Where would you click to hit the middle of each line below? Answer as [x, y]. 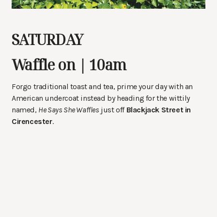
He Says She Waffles [69, 110]
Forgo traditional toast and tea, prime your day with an [102, 87]
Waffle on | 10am [69, 65]
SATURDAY [47, 40]
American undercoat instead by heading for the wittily [101, 98]
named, [25, 110]
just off [113, 110]
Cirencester [32, 122]
